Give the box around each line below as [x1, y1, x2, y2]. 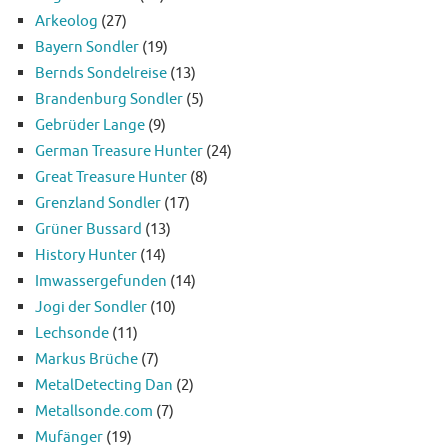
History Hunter [35, 245, 137, 266]
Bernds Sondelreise [35, 63, 167, 84]
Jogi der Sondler [35, 297, 147, 318]
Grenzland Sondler [35, 193, 161, 214]
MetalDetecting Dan [35, 375, 173, 396]
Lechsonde [35, 323, 109, 344]
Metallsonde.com [35, 401, 153, 422]
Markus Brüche [35, 349, 138, 370]
